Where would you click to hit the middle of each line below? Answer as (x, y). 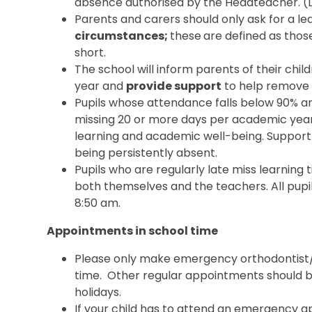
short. (91, 52)
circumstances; (123, 36)
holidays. (98, 292)
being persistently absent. (146, 153)
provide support (174, 86)
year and (101, 86)
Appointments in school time (133, 231)
